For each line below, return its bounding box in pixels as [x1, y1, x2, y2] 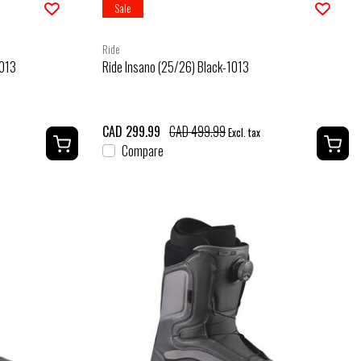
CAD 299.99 [102, 121, 160, 141]
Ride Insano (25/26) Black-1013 [102, 56, 249, 77]
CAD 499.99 [169, 121, 226, 141]
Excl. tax [226, 124, 260, 140]
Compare [122, 140, 164, 160]
